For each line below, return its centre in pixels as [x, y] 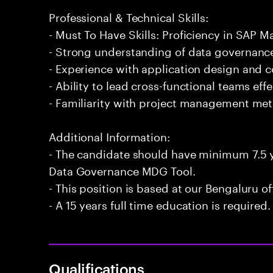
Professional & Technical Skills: [129, 16]
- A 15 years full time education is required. [160, 204]
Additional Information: [109, 135]
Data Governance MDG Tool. [122, 169]
